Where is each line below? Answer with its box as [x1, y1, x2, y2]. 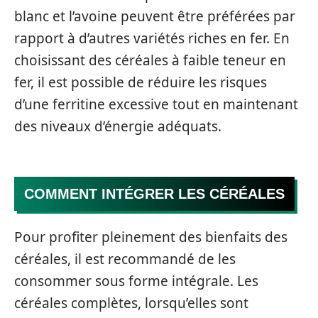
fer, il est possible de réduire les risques [14, 73, 267, 92]
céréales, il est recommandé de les [14, 250, 236, 268]
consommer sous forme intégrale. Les [14, 272, 258, 290]
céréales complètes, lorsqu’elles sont [14, 294, 248, 312]
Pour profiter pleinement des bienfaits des [14, 228, 287, 246]
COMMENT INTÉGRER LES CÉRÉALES [24, 185, 285, 202]
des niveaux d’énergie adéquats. [14, 117, 221, 136]
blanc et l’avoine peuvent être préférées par [14, 7, 295, 26]
